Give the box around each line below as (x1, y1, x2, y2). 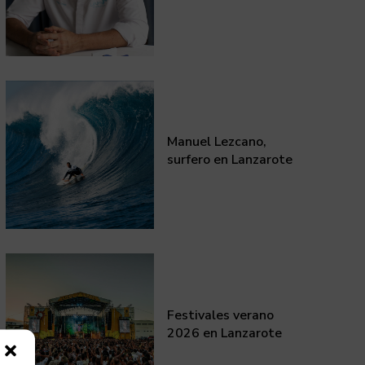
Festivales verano (167, 306, 275, 324)
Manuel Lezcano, (167, 133, 267, 152)
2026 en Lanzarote (167, 323, 283, 342)
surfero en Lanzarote (167, 151, 293, 169)
